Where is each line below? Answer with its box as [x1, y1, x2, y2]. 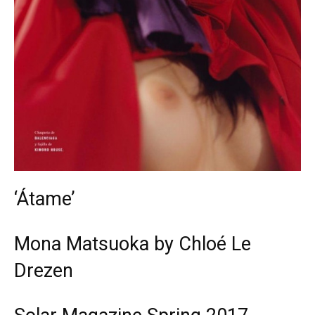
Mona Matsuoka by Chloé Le [14, 233, 251, 256]
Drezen [14, 259, 73, 283]
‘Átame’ [14, 188, 75, 211]
